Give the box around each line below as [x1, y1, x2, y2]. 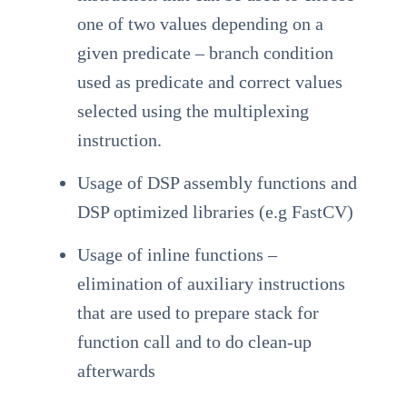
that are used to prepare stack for [76, 302, 319, 323]
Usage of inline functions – [76, 243, 277, 264]
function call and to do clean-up [76, 331, 312, 352]
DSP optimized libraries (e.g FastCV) [76, 201, 353, 222]
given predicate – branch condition [76, 42, 333, 63]
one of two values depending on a [76, 13, 323, 34]
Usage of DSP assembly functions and [76, 172, 357, 193]
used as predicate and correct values [76, 71, 342, 92]
